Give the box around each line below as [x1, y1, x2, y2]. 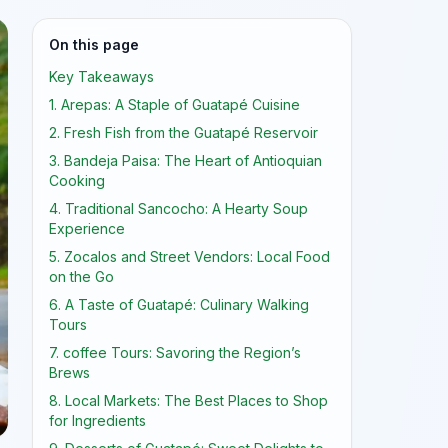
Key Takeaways [49, 68, 154, 85]
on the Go [49, 268, 114, 285]
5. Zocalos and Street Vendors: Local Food [49, 248, 330, 265]
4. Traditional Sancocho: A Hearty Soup [49, 200, 308, 217]
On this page [49, 36, 139, 53]
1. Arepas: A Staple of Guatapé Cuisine [49, 96, 300, 113]
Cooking [49, 172, 105, 189]
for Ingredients [49, 412, 146, 429]
